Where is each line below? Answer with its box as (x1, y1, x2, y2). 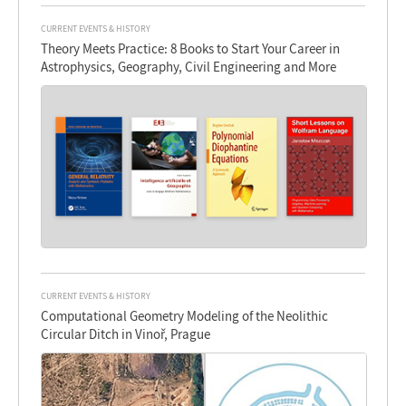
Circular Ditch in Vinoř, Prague (41, 325, 211, 343)
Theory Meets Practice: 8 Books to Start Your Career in (41, 39, 341, 57)
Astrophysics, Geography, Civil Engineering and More (41, 57, 337, 75)
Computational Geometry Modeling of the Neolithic (41, 307, 329, 325)
